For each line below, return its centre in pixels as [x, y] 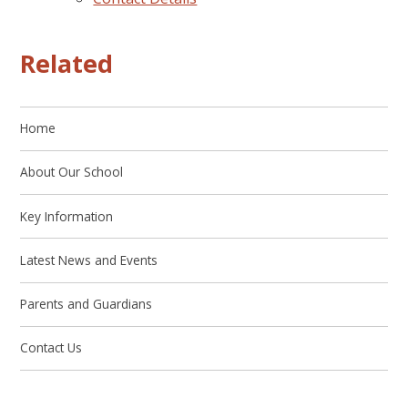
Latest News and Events [89, 260]
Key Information [67, 216]
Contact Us [51, 348]
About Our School [72, 172]
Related [67, 63]
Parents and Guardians [87, 304]
